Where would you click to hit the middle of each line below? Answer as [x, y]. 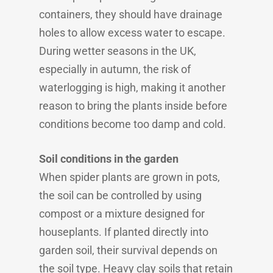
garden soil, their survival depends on [128, 250]
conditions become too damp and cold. [133, 124]
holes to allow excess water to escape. [132, 33]
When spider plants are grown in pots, [129, 177]
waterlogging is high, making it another [132, 87]
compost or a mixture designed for [122, 214]
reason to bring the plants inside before [133, 106]
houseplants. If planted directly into [124, 232]
